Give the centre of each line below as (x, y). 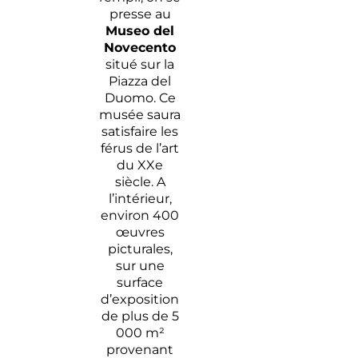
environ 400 (140, 216)
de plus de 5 (140, 316)
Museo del (140, 31)
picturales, (140, 249)
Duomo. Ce (140, 98)
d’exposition (140, 300)
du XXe (140, 165)
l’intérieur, (140, 199)
